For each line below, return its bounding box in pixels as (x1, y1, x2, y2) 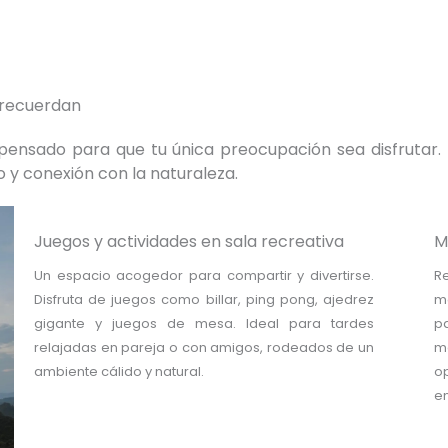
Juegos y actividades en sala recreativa (34, 230, 344, 253)
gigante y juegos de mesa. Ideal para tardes (34, 314, 374, 333)
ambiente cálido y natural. (34, 362, 204, 381)
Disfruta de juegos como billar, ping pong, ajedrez (34, 290, 374, 309)
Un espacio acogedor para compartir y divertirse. (34, 266, 374, 285)
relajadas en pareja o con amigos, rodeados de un (34, 338, 374, 357)
